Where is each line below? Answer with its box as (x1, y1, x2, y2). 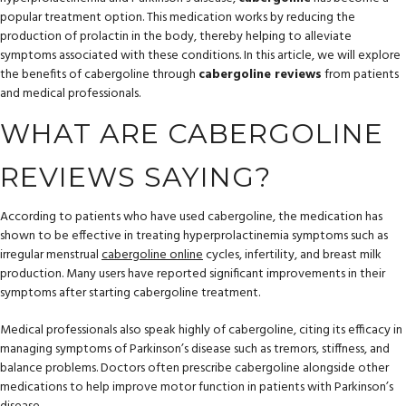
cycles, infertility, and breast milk (203, 245, 382, 266)
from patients (322, 63, 399, 85)
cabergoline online (101, 245, 203, 266)
